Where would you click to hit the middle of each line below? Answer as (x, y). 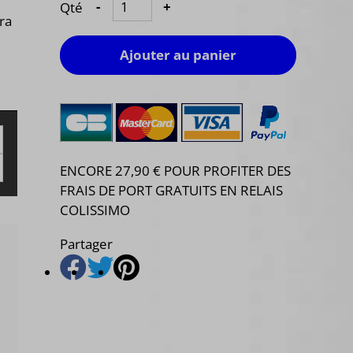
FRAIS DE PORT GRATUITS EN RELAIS (171, 191)
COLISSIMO (95, 210)
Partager (86, 244)
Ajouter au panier (178, 54)
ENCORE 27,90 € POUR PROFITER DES (175, 171)
